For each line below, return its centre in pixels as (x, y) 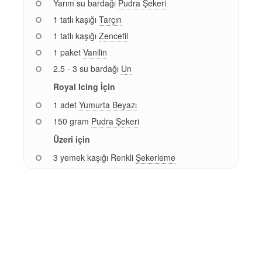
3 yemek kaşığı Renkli (93, 157)
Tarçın (110, 19)
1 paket (67, 52)
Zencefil (113, 35)
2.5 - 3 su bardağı (86, 68)
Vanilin (95, 52)
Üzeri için (72, 139)
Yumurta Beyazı (108, 104)
